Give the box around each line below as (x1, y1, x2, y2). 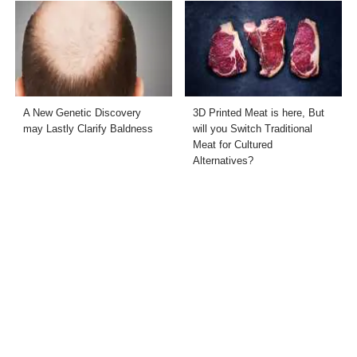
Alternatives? (192, 154, 253, 167)
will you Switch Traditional (192, 122, 312, 135)
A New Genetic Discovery (23, 106, 142, 119)
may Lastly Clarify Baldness (23, 122, 154, 135)
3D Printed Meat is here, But (192, 106, 324, 119)
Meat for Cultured (192, 138, 273, 151)
